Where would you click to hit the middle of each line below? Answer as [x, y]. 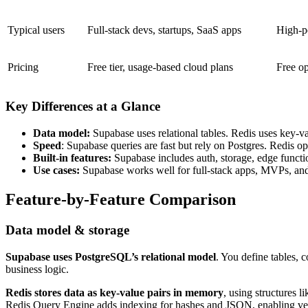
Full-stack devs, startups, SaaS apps [164, 30]
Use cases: [56, 170]
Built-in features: [72, 158]
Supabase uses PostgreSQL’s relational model [111, 256]
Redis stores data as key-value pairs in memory [114, 292]
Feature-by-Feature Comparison [121, 199]
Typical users [36, 30]
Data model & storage [67, 230]
